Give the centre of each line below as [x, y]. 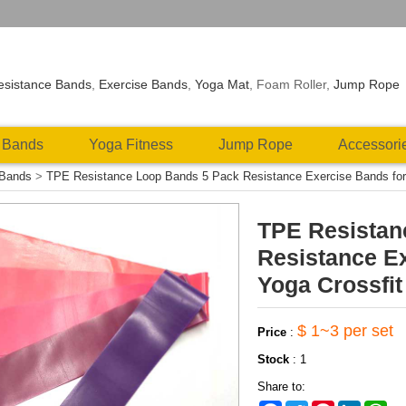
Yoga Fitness [131, 145]
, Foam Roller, [292, 84]
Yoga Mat [222, 84]
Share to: [281, 387]
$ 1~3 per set [345, 331]
